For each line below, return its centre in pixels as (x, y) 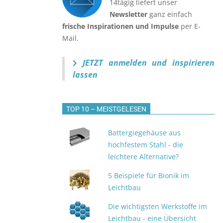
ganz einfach (170, 14)
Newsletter (128, 14)
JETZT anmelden (115, 63)
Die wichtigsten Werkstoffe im (158, 206)
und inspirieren (183, 63)
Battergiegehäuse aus (145, 133)
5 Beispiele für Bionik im (149, 175)
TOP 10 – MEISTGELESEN (106, 109)
